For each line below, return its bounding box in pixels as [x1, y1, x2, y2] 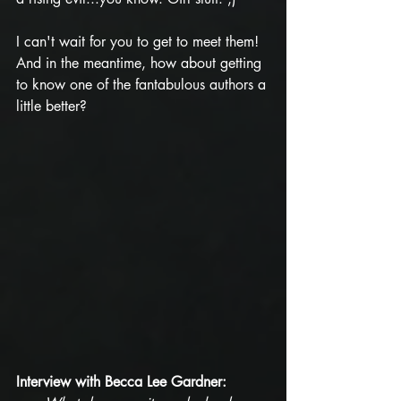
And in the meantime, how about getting [16, 53, 266, 73]
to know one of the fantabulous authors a [16, 74, 270, 94]
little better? [16, 96, 87, 115]
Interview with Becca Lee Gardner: [16, 371, 226, 391]
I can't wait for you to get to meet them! [16, 31, 263, 51]
